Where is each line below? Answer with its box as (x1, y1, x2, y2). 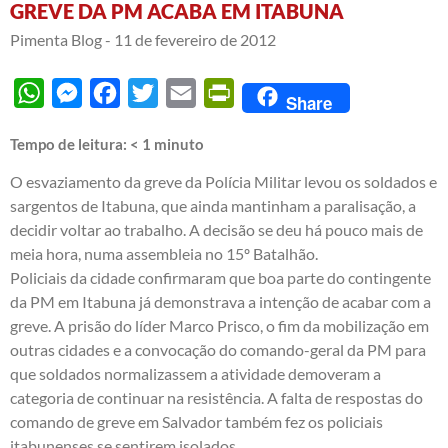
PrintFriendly (234, 83, 326, 103)
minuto (154, 135, 204, 154)
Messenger (82, 83, 158, 103)
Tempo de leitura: (10, 135, 130, 154)
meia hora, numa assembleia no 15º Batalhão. (10, 244, 318, 264)
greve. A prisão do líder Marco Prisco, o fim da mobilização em (10, 316, 429, 336)
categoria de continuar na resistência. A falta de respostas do (10, 388, 423, 408)
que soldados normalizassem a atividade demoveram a (10, 364, 381, 384)
